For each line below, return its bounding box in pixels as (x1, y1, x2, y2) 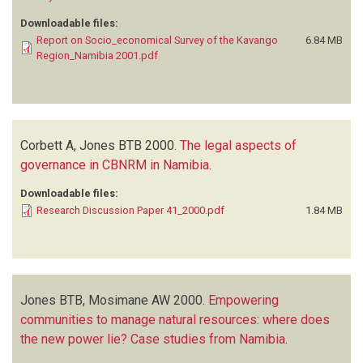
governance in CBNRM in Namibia (20, 156, 209, 173)
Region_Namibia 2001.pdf (36, 49, 158, 62)
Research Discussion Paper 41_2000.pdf (36, 203, 224, 216)
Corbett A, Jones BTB (20, 137, 142, 153)
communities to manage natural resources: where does (20, 311, 330, 327)
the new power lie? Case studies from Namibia (20, 331, 285, 347)
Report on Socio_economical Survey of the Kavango (36, 33, 278, 46)
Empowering (208, 292, 279, 308)
